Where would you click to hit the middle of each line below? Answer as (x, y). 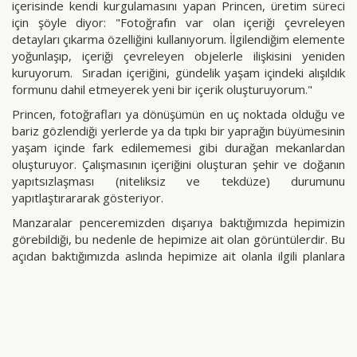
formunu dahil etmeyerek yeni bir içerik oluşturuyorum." (162, 90)
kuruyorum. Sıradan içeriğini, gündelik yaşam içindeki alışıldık (178, 73)
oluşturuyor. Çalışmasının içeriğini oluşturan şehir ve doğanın (178, 165)
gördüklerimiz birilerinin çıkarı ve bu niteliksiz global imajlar (178, 290)
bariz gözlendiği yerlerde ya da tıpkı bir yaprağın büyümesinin (178, 131)
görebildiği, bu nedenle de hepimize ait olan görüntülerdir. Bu (178, 239)
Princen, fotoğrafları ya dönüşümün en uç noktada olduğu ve (178, 114)
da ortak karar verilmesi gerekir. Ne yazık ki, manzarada (178, 273)
